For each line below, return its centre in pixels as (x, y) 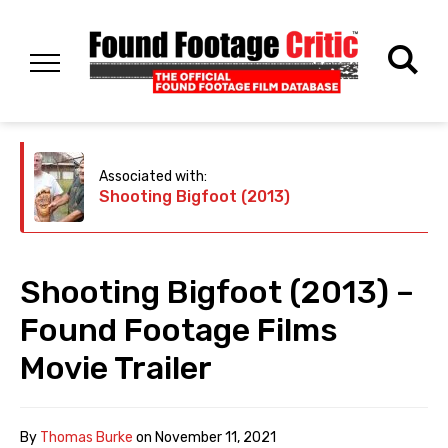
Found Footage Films (179, 330)
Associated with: (153, 177)
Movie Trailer (116, 368)
